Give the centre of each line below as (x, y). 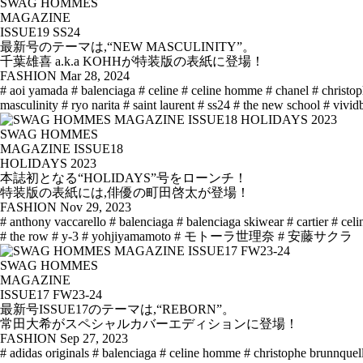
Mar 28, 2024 (95, 76)
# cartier (307, 222)
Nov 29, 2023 (96, 207)
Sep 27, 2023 (94, 339)
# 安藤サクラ (315, 237)
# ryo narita (91, 105)
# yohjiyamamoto (126, 237)
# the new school (277, 105)
